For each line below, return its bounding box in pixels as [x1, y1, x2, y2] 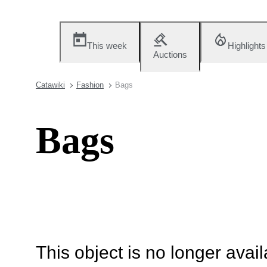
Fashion [76, 80, 104, 89]
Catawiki [36, 80, 65, 89]
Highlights [228, 41, 266, 51]
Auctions [153, 49, 187, 60]
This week [87, 41, 127, 51]
